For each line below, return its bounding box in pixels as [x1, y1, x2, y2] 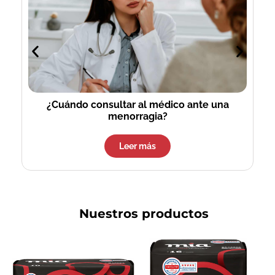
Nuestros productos [79, 206, 209, 221]
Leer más [119, 141, 156, 151]
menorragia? [107, 110, 168, 122]
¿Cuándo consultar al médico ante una [46, 98, 229, 110]
